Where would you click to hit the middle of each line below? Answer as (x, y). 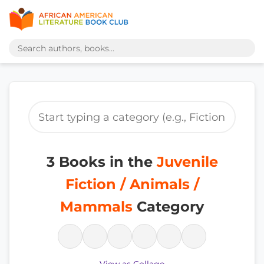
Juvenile (187, 162)
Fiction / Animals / (132, 184)
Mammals (96, 207)
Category (168, 207)
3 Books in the (101, 162)
